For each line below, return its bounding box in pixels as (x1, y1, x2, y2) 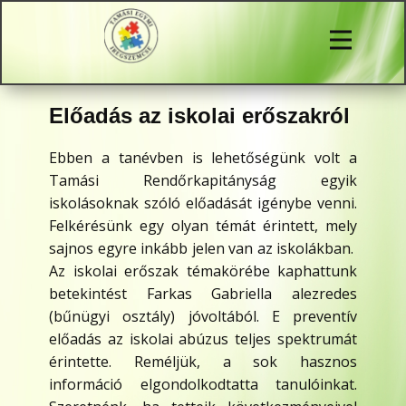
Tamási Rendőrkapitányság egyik (49, 170, 357, 190)
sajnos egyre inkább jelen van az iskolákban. (49, 238, 357, 258)
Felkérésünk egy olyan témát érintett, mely (49, 216, 357, 236)
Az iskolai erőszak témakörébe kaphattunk (49, 261, 357, 281)
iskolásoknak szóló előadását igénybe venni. (49, 193, 357, 213)
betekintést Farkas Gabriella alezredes (49, 284, 357, 304)
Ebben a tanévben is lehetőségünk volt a (49, 148, 357, 168)
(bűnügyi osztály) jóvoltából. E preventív (49, 306, 357, 326)
